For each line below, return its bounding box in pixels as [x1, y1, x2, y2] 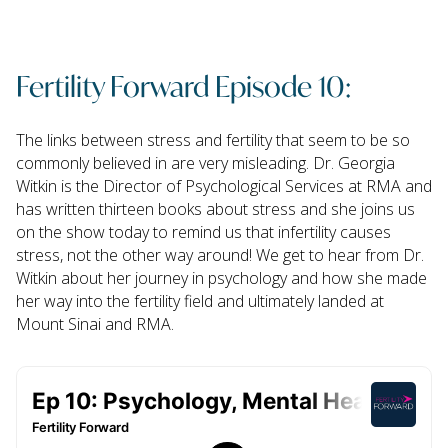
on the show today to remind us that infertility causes [16, 220, 391, 243]
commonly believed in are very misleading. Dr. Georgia [16, 151, 395, 174]
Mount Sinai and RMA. [16, 312, 174, 335]
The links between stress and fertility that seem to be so [16, 128, 410, 151]
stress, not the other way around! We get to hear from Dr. [16, 243, 424, 266]
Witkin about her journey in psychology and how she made [16, 266, 427, 289]
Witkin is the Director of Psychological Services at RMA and [16, 174, 432, 197]
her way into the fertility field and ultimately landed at [16, 289, 384, 312]
